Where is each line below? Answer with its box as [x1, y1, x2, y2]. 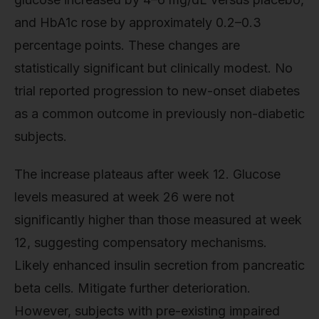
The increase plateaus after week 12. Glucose [14, 167, 281, 182]
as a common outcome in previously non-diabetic [14, 105, 305, 121]
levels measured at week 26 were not [14, 189, 234, 205]
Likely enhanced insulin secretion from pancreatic [14, 258, 305, 273]
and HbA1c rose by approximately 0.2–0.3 [14, 14, 261, 30]
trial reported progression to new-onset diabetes [14, 83, 300, 98]
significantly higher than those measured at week [14, 212, 302, 228]
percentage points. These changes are [14, 37, 240, 53]
